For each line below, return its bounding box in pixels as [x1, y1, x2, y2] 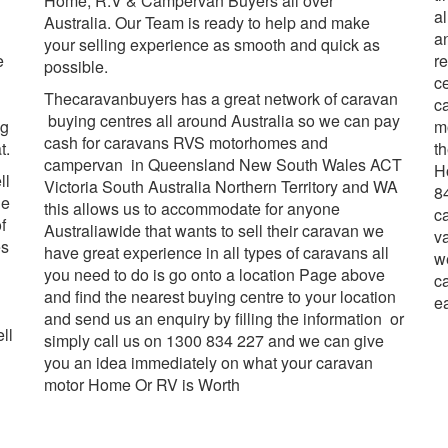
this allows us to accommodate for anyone [44, 196, 340, 220]
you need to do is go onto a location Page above [44, 262, 385, 286]
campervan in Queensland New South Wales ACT [44, 152, 402, 176]
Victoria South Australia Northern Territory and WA [44, 174, 398, 198]
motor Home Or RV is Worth [44, 372, 240, 396]
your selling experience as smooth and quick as [44, 32, 380, 56]
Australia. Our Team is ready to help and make [44, 10, 370, 34]
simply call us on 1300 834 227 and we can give [44, 328, 384, 352]
